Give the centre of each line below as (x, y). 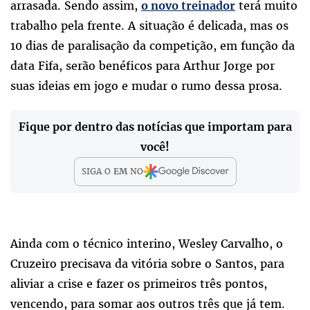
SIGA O (97, 171)
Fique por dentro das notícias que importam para (155, 126)
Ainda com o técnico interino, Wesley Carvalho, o (147, 243)
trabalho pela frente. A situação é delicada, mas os (149, 25)
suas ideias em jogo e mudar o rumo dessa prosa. (146, 85)
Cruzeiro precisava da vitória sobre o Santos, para (147, 263)
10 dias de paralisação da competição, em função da (153, 45)
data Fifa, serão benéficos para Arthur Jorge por (143, 65)
